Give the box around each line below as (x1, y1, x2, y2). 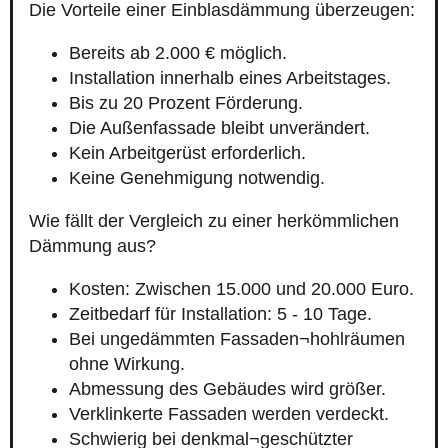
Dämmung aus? (29, 236, 156, 257)
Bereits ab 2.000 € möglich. (69, 43, 287, 64)
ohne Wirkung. (69, 354, 185, 375)
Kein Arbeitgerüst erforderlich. (69, 143, 306, 164)
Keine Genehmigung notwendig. (69, 168, 325, 189)
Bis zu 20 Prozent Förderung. (69, 93, 303, 114)
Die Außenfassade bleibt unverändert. (69, 118, 370, 139)
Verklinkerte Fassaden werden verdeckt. (69, 404, 389, 425)
